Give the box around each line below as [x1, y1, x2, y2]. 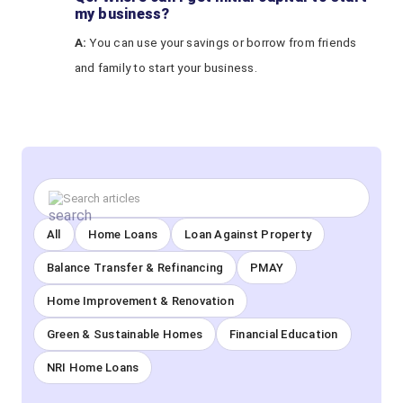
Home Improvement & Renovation [47, 294, 234, 308]
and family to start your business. [74, 60, 257, 75]
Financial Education [229, 327, 338, 341]
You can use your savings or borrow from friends [86, 35, 357, 49]
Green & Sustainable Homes [47, 327, 202, 341]
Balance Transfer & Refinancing [47, 261, 224, 274]
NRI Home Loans [47, 361, 139, 374]
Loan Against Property [184, 228, 312, 241]
